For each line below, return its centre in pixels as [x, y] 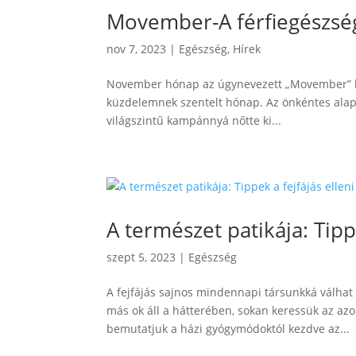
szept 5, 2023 [141, 257]
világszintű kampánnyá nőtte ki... [194, 120]
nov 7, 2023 [137, 49]
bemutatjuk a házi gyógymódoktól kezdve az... [228, 329]
